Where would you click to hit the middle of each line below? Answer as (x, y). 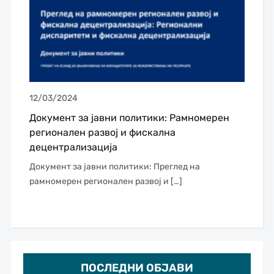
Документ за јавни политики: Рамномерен (129, 118)
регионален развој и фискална (102, 133)
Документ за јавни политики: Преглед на (114, 167)
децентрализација (73, 147)
